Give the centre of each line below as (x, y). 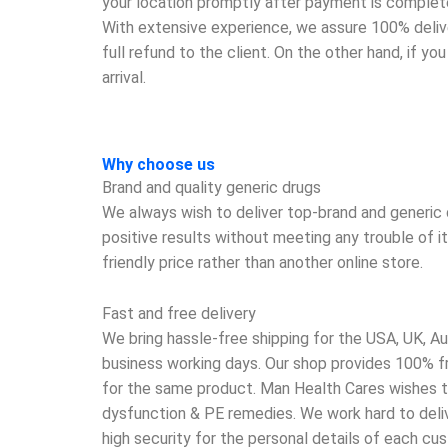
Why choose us (158, 165)
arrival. (124, 77)
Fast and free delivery (179, 313)
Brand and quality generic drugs (211, 188)
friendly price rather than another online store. (262, 263)
